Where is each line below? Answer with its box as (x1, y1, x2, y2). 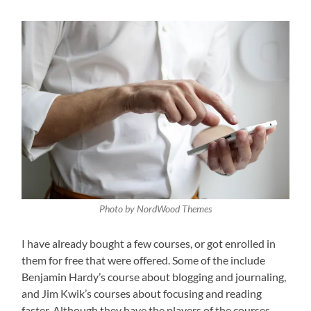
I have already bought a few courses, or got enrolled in (22, 237, 276, 251)
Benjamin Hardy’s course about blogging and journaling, (22, 270, 287, 284)
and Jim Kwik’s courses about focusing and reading (22, 287, 262, 301)
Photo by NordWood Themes (99, 203, 212, 215)
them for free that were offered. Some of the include (22, 253, 266, 267)
